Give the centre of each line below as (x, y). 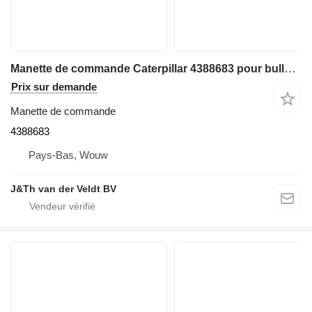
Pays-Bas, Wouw (68, 155)
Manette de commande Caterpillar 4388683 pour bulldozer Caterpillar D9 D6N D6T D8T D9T (290, 69)
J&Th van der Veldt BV (63, 189)
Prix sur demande (54, 87)
